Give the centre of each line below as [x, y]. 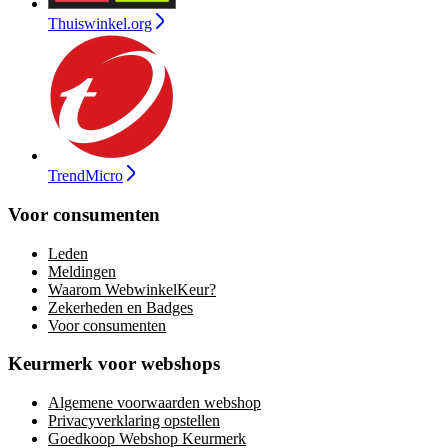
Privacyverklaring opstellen [134, 421]
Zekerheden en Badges [120, 307]
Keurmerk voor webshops [114, 364]
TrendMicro [85, 176]
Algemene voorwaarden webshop [154, 403]
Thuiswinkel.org [100, 24]
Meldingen [82, 271]
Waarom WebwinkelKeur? [132, 289]
